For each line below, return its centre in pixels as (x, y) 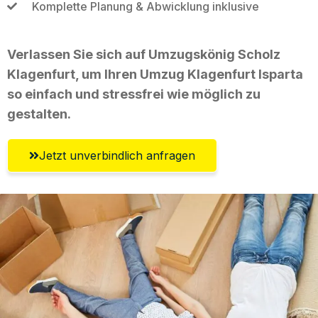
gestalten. (39, 114)
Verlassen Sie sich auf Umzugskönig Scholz (144, 54)
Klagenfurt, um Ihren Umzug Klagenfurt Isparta (155, 74)
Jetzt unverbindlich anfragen (117, 155)
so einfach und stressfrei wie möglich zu (134, 94)
